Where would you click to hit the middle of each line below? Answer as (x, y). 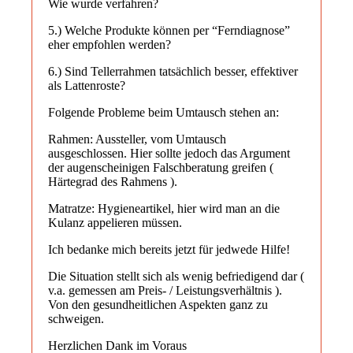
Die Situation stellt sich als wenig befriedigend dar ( (176, 276)
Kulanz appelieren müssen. (115, 222)
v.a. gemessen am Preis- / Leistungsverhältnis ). (165, 290)
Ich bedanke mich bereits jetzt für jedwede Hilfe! (169, 249)
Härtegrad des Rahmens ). (113, 181)
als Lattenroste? (87, 85)
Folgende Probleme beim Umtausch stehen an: (163, 112)
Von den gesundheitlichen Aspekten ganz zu (158, 304)
